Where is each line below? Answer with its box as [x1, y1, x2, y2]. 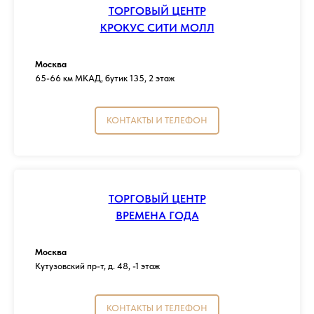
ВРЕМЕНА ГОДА [115, 209, 199, 222]
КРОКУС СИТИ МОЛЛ [100, 21, 214, 35]
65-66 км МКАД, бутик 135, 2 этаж [35, 73, 175, 84]
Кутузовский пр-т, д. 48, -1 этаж [35, 261, 160, 271]
